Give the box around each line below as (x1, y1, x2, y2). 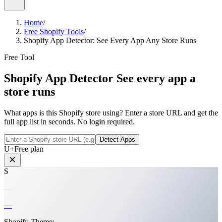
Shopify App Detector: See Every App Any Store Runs (24, 36, 196, 45)
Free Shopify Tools (24, 27, 84, 36)
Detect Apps (100, 135, 135, 143)
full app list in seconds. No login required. (4, 117, 135, 126)
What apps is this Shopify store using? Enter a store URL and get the (4, 108, 218, 117)
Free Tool (4, 53, 34, 61)
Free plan (14, 144, 44, 153)
